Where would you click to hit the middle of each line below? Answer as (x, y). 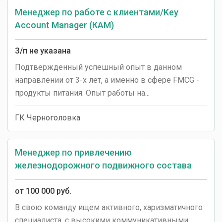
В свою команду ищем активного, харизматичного (109, 207)
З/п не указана (43, 51)
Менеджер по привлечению (73, 152)
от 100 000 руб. (43, 191)
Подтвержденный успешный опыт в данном (98, 67)
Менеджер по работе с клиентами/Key (97, 12)
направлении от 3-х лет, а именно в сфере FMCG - (107, 80)
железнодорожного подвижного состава (103, 165)
